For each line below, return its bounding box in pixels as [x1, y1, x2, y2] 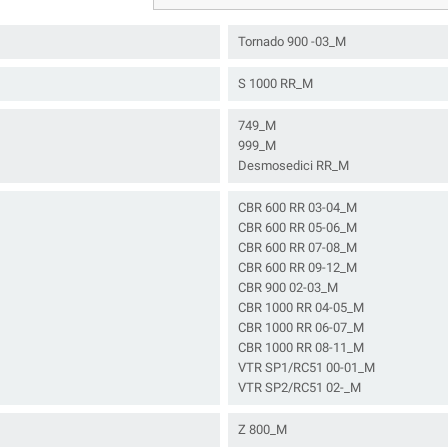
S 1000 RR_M [238, 76, 313, 91]
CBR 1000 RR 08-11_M [238, 340, 364, 355]
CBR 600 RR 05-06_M [238, 220, 357, 235]
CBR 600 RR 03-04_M [238, 200, 357, 215]
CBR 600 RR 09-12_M [238, 260, 357, 275]
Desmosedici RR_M [238, 158, 349, 173]
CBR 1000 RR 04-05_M [238, 300, 364, 315]
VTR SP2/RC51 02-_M [238, 380, 361, 395]
